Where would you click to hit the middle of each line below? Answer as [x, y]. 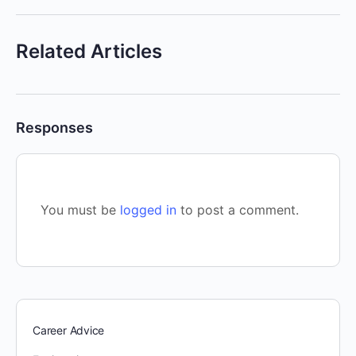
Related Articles [89, 51]
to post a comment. [238, 209]
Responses [54, 127]
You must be [80, 209]
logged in [148, 209]
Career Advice [69, 330]
